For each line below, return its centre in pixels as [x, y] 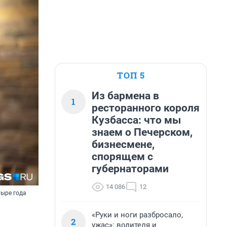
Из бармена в [125, 96]
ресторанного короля [146, 108]
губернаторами [130, 169]
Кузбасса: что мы [136, 120]
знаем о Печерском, [142, 132]
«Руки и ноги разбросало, [137, 215]
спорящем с [122, 157]
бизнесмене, [123, 144]
